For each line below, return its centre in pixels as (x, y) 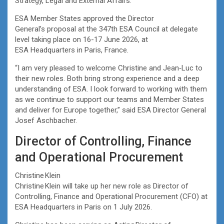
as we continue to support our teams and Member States (109, 99)
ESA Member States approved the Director (84, 18)
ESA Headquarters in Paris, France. (74, 50)
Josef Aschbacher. (46, 120)
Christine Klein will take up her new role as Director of (102, 186)
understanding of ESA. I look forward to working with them (111, 89)
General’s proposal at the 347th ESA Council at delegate (106, 29)
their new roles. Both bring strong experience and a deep (107, 78)
